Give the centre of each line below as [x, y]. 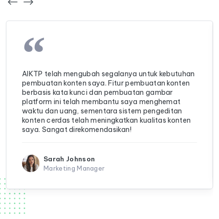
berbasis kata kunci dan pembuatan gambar [98, 93]
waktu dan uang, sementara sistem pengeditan [102, 111]
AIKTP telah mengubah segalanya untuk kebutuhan [109, 74]
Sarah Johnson [69, 159]
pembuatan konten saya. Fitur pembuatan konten [106, 83]
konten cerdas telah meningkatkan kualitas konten [107, 120]
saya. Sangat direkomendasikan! [77, 130]
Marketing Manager [74, 168]
